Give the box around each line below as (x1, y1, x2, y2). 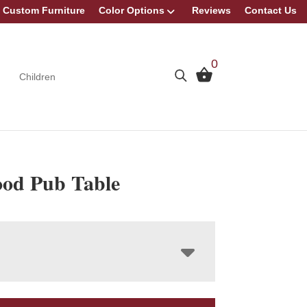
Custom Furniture (3, 5, 85, 16)
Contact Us (245, 5, 297, 16)
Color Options (99, 5, 164, 16)
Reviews (192, 5, 231, 16)
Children (19, 71, 56, 82)
